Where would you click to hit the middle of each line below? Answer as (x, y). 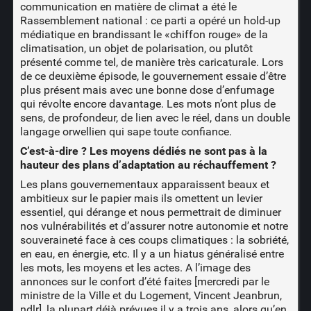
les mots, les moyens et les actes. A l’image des (135, 267)
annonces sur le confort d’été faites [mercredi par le (144, 281)
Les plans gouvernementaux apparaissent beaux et (144, 184)
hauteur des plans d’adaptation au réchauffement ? (148, 165)
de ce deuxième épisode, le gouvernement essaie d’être (153, 76)
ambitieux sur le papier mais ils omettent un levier (141, 198)
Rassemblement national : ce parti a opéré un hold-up (150, 20)
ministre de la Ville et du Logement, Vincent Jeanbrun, (151, 295)
